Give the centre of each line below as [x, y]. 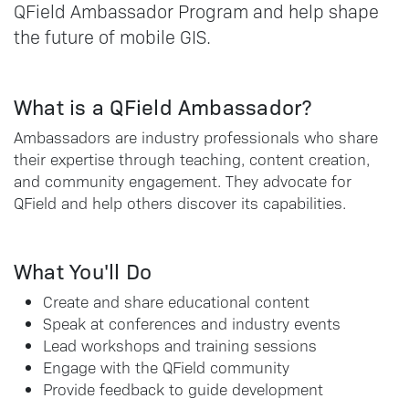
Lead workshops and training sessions [180, 345]
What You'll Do [83, 270]
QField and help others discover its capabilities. [180, 203]
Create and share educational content [176, 301]
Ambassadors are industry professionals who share [196, 137]
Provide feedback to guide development [183, 389]
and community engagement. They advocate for [183, 181]
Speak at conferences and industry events [192, 323]
